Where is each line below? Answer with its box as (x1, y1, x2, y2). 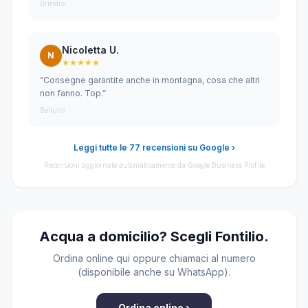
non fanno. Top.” (40, 88, 106, 98)
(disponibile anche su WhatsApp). (78, 266, 230, 278)
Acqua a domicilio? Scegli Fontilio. (39, 228, 269, 245)
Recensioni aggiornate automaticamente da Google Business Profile (43, 161, 265, 169)
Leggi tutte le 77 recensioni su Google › (73, 142, 235, 153)
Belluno (40, 106, 65, 114)
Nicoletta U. (62, 44, 119, 56)
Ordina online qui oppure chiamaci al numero (52, 252, 256, 264)
